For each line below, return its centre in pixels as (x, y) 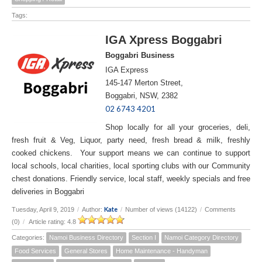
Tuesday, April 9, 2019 (43, 209)
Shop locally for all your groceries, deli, (178, 127)
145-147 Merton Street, (144, 82)
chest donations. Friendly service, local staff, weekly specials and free (131, 178)
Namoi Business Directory (86, 237)
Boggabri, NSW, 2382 (143, 95)
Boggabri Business (140, 55)
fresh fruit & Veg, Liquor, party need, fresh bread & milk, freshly (131, 140)
